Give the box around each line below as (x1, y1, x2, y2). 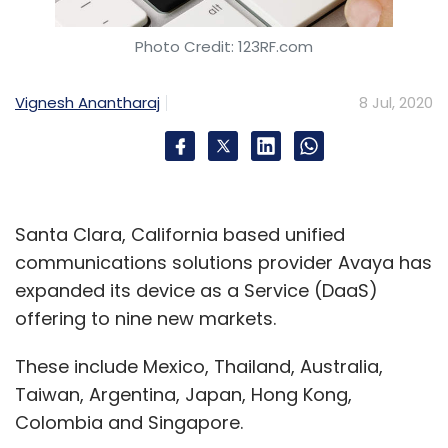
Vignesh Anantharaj (15, 92, 160, 114)
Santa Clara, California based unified (15, 222, 345, 248)
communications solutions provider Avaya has (15, 250, 432, 276)
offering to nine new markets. (15, 306, 276, 332)
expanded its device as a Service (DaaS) (15, 278, 378, 304)
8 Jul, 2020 (359, 92, 433, 114)
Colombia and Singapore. (15, 410, 243, 436)
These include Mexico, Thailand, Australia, (15, 354, 383, 380)
